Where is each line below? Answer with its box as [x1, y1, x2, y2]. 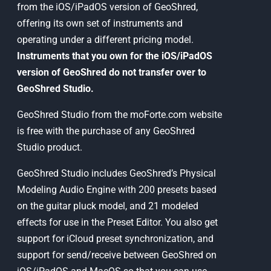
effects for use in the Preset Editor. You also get [16, 217, 218, 228]
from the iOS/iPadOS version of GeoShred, [16, 1, 198, 13]
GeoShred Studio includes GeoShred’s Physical [16, 168, 216, 179]
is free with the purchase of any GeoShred [16, 125, 195, 137]
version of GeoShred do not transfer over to [16, 67, 206, 78]
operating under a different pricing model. [16, 34, 194, 45]
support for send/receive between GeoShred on [16, 249, 217, 261]
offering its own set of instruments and [16, 18, 183, 29]
